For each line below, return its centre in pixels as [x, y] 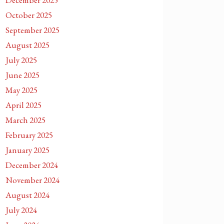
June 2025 [22, 75]
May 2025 [21, 90]
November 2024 [32, 180]
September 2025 [32, 30]
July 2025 [21, 60]
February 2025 [29, 135]
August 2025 [27, 45]
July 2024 [21, 210]
